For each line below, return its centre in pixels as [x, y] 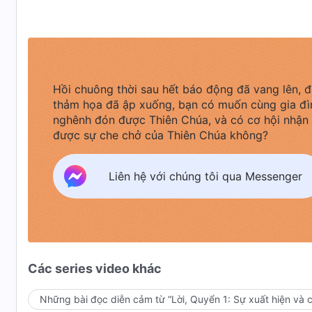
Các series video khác [95, 268]
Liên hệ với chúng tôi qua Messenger [205, 176]
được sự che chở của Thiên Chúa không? [161, 135]
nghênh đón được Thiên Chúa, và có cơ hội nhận [181, 120]
